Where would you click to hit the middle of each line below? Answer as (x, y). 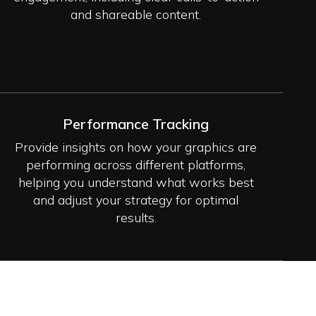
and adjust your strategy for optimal (136, 200)
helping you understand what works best (136, 182)
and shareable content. (136, 14)
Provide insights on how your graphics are (136, 147)
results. (136, 217)
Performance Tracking (136, 123)
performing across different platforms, (136, 164)
